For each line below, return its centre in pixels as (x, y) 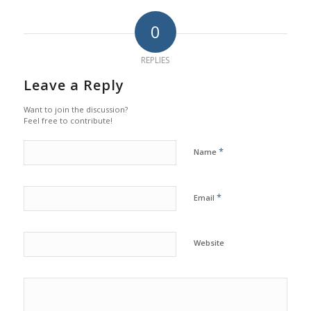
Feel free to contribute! (68, 121)
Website (209, 243)
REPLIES (155, 60)
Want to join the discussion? (75, 110)
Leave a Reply (74, 85)
